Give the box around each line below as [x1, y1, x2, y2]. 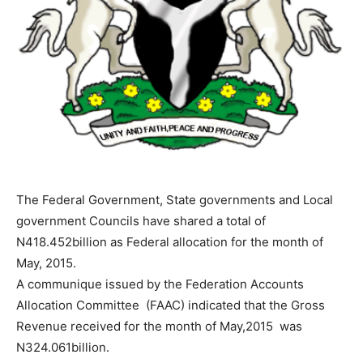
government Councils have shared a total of [16, 212, 266, 228]
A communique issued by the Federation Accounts [16, 275, 304, 292]
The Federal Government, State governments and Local [16, 191, 333, 207]
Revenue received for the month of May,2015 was [16, 318, 302, 334]
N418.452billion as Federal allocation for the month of [16, 233, 323, 250]
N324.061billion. [16, 339, 109, 355]
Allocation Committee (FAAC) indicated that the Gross [16, 297, 325, 313]
